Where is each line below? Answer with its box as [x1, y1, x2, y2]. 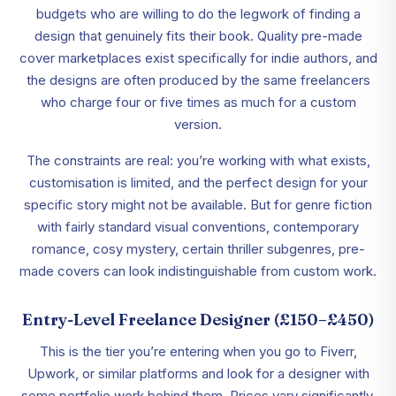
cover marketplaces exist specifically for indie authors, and [19, 49, 377, 67]
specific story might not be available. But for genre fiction [24, 196, 372, 214]
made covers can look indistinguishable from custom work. [19, 263, 377, 280]
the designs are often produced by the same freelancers [26, 72, 370, 89]
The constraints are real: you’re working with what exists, [26, 152, 370, 170]
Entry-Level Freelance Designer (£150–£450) [21, 309, 375, 331]
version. [174, 116, 222, 133]
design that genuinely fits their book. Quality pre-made [34, 27, 362, 45]
